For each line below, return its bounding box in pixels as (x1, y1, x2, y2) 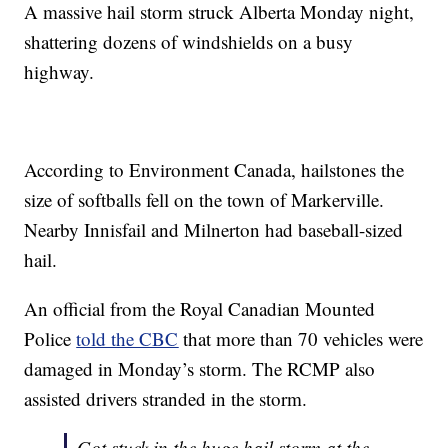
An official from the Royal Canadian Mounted (24, 296, 376, 322)
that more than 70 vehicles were (178, 326, 424, 352)
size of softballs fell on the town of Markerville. (24, 187, 385, 213)
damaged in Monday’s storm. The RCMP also (24, 356, 376, 382)
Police (24, 326, 77, 352)
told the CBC (76, 326, 179, 352)
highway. (24, 59, 95, 85)
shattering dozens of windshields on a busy (24, 29, 354, 55)
